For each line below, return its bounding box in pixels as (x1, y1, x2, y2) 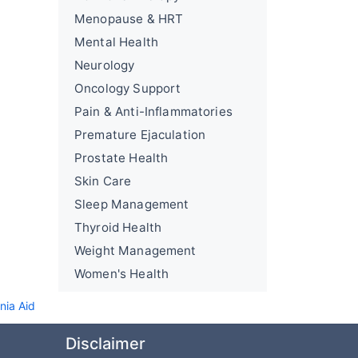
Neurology (74, 58, 135, 73)
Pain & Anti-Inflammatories (74, 104, 233, 119)
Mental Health (74, 34, 158, 50)
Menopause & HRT (74, 11, 184, 26)
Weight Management (74, 243, 197, 258)
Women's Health (74, 266, 169, 281)
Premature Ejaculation (74, 127, 206, 142)
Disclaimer (66, 334, 145, 353)
